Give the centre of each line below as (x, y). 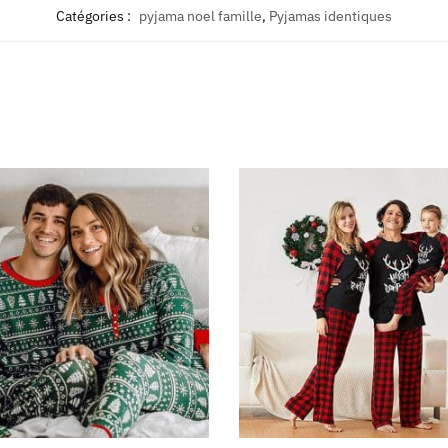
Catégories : (95, 15)
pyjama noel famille (200, 15)
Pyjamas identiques (330, 15)
